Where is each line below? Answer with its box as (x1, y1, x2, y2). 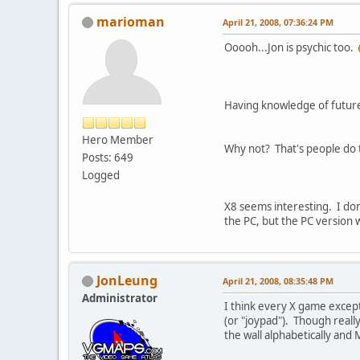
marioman (96, 12, 165, 31)
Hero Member (82, 132, 153, 147)
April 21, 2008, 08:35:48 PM (223, 274, 333, 287)
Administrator (82, 290, 157, 305)
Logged (82, 167, 120, 182)
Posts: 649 (82, 149, 133, 165)
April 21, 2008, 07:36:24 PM (223, 15, 333, 28)
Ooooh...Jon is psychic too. (224, 39, 358, 55)
